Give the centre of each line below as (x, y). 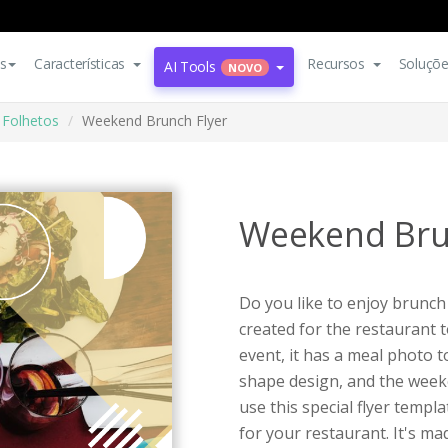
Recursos (336, 63)
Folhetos (30, 120)
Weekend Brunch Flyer (154, 120)
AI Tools (189, 66)
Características (80, 63)
